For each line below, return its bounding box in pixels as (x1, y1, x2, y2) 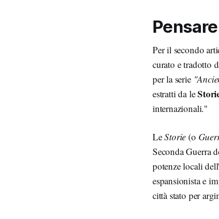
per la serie (153, 73, 194, 85)
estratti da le (153, 88, 198, 100)
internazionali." (153, 102, 208, 114)
